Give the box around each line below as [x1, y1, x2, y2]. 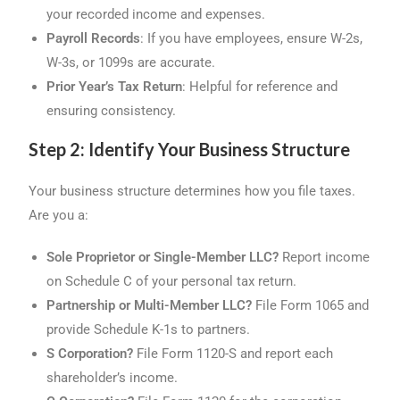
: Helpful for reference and [182, 79, 338, 96]
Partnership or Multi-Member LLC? [46, 297, 253, 314]
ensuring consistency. [46, 103, 177, 120]
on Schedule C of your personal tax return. [46, 273, 297, 290]
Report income [279, 249, 371, 266]
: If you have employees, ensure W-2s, [140, 30, 363, 47]
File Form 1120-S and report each [133, 346, 334, 362]
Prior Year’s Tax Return [46, 79, 183, 96]
